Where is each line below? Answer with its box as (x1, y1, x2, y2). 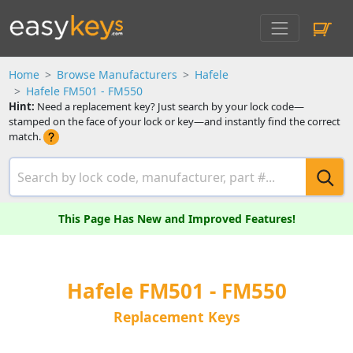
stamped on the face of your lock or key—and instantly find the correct (8, 114, 340, 128)
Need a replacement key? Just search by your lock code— (34, 99, 304, 113)
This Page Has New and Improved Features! (58, 211, 295, 227)
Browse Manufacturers (56, 67, 177, 82)
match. (8, 129, 43, 143)
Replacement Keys (113, 307, 240, 327)
